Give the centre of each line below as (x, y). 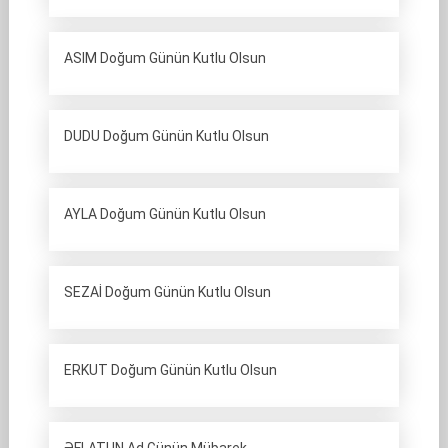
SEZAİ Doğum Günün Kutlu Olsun (167, 292)
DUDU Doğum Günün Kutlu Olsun (166, 136)
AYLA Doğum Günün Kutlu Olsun (164, 214)
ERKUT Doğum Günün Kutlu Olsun (170, 370)
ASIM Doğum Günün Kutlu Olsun (164, 58)
